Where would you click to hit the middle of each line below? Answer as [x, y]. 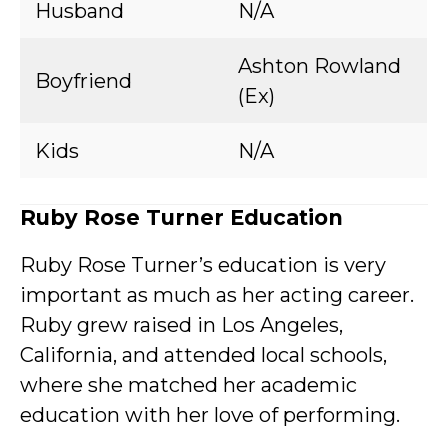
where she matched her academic [188, 385]
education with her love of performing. [210, 415]
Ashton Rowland [319, 66]
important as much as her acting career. [217, 295]
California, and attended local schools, [203, 355]
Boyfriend [83, 81]
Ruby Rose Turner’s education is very [203, 265]
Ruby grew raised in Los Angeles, [181, 325]
